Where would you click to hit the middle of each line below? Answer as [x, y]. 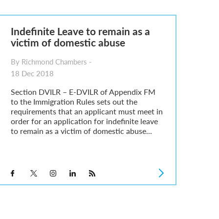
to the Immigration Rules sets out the [74, 102]
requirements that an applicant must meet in [87, 111]
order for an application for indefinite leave [84, 121]
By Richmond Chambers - [51, 62]
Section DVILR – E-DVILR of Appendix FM [83, 92]
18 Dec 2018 [32, 73]
